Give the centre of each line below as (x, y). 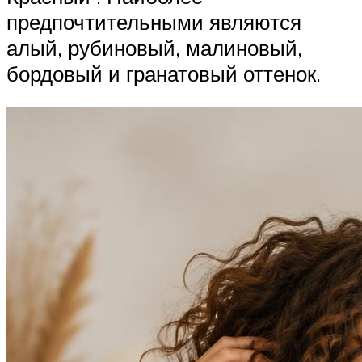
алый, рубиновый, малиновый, (154, 47)
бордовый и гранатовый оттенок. (164, 73)
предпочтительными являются (154, 21)
